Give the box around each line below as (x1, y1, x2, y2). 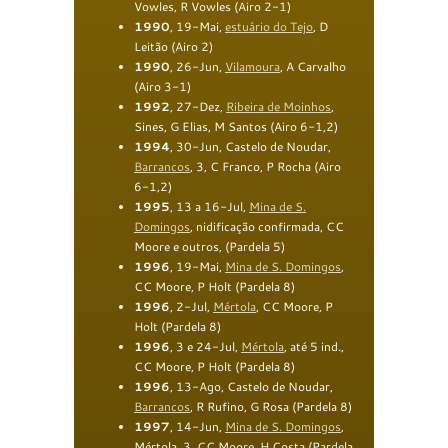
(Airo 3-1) (134, 77, 191, 95)
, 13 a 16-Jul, (170, 197, 249, 215)
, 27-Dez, (170, 97, 226, 115)
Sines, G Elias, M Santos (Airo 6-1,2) (134, 117, 338, 135)
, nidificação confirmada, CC (190, 217, 344, 235)
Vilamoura (225, 57, 280, 75)
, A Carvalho (280, 57, 346, 75)
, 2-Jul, (170, 297, 213, 315)
